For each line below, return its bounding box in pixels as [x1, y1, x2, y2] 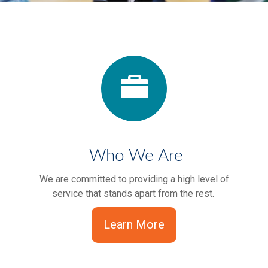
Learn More [103, 217, 165, 232]
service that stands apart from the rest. [51, 188, 217, 199]
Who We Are [85, 147, 183, 164]
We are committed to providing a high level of [39, 173, 229, 185]
